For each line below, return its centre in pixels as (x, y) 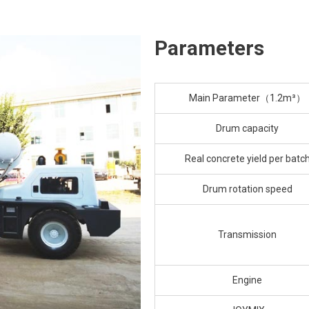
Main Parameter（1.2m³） (247, 98)
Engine (247, 280)
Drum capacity (247, 129)
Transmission (247, 235)
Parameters (209, 49)
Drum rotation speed (247, 189)
